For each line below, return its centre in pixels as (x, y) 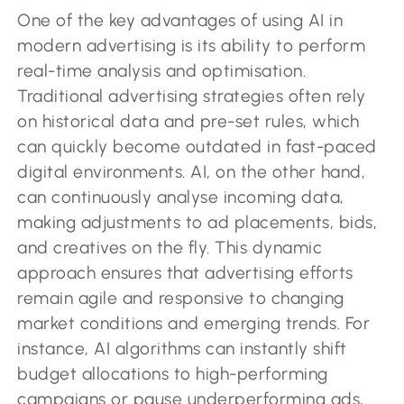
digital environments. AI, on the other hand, (192, 171)
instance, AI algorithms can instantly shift (182, 348)
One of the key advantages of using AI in (180, 20)
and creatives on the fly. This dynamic (170, 247)
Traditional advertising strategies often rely (192, 96)
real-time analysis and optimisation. (162, 70)
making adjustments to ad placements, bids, (197, 222)
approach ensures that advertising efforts (185, 272)
